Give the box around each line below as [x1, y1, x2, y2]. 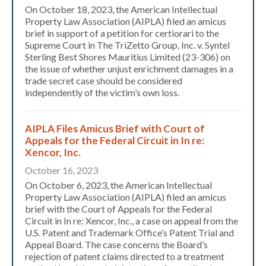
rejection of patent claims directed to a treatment [25, 251, 224, 262]
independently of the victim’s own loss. [25, 87, 179, 99]
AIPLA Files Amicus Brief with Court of [25, 122, 205, 135]
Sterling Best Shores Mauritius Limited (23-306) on [25, 51, 230, 63]
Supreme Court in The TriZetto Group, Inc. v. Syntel [25, 39, 230, 51]
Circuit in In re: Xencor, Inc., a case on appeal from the [25, 215, 238, 227]
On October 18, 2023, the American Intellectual [25, 4, 217, 15]
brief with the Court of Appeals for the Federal [25, 203, 212, 215]
